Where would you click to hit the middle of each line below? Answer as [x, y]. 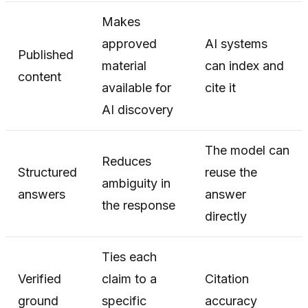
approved [129, 43]
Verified [40, 278]
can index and [244, 65]
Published [46, 54]
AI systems [236, 43]
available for [136, 87]
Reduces [126, 161]
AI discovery [137, 109]
